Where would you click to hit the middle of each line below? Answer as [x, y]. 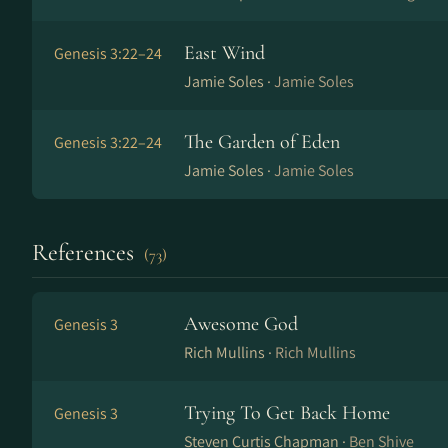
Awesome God [241, 324]
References [86, 252]
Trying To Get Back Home [287, 413]
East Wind [224, 53]
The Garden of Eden [262, 142]
